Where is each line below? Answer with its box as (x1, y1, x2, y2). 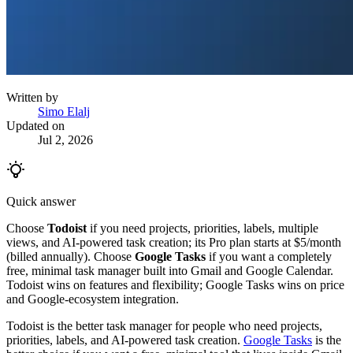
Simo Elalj (38, 104, 90, 118)
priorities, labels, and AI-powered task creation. (6, 333, 243, 347)
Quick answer (6, 194, 76, 208)
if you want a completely (206, 249, 332, 263)
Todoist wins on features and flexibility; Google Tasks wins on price (6, 277, 344, 292)
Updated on (6, 118, 65, 132)
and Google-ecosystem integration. (6, 292, 179, 306)
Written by (6, 90, 58, 104)
